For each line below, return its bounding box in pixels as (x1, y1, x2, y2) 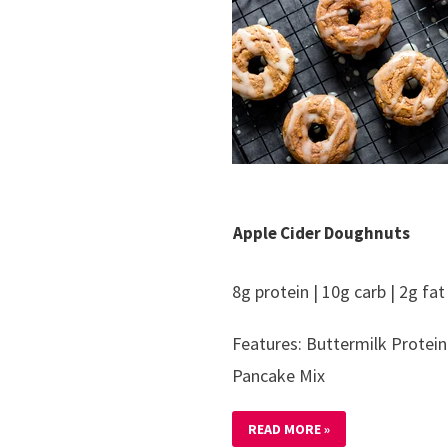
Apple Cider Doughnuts (233, 221, 410, 244)
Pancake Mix (232, 363, 325, 387)
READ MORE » (248, 419, 330, 438)
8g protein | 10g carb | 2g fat (232, 279, 445, 303)
